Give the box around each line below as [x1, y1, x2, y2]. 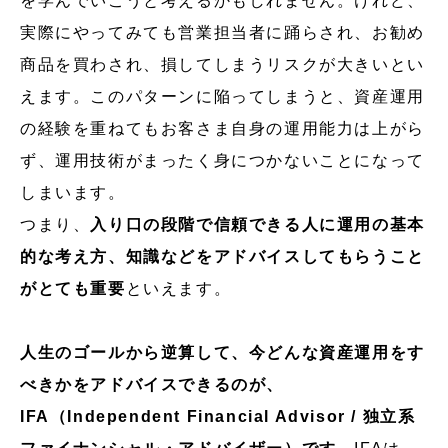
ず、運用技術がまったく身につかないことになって [20, 151, 425, 169]
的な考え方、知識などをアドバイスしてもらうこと [20, 247, 425, 265]
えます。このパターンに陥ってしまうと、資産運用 [20, 87, 425, 105]
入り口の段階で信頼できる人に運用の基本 [90, 215, 425, 233]
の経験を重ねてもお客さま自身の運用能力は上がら [20, 119, 425, 137]
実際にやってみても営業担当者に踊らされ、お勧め [20, 23, 425, 41]
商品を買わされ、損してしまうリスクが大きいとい [20, 55, 425, 73]
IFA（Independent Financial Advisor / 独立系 [20, 407, 416, 425]
